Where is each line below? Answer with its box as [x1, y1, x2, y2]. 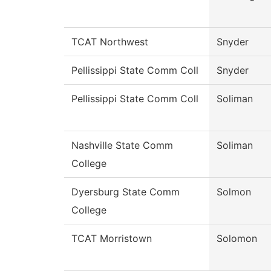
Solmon [217, 186, 251, 198]
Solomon [217, 232, 257, 245]
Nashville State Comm [71, 139, 173, 152]
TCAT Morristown [71, 232, 152, 245]
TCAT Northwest [71, 36, 148, 48]
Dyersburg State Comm [71, 186, 180, 198]
